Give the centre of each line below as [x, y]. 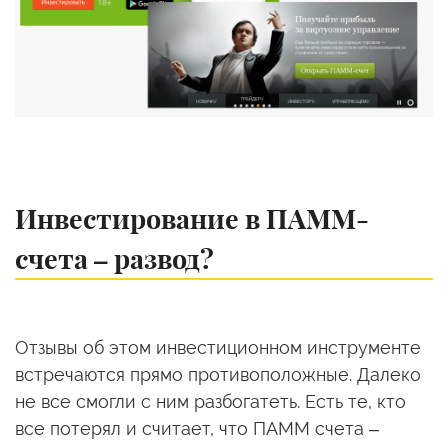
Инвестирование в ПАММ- [192, 217]
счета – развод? [114, 257]
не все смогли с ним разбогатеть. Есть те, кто [210, 401]
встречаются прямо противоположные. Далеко [218, 374]
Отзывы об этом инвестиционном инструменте [218, 347]
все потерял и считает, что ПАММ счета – [197, 428]
